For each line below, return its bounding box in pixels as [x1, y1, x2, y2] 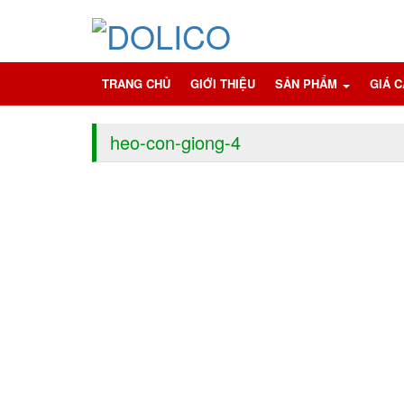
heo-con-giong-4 [110, 129, 241, 155]
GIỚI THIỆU [190, 75, 255, 92]
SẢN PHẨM [275, 75, 341, 92]
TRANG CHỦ [102, 75, 170, 92]
